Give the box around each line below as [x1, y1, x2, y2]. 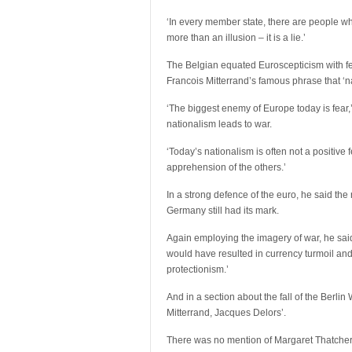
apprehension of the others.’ [167, 162, 286, 173]
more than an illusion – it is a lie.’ [167, 32, 306, 43]
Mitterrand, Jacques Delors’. [167, 307, 286, 318]
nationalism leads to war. [167, 119, 272, 130]
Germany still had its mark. [167, 205, 279, 216]
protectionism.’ [167, 264, 229, 275]
